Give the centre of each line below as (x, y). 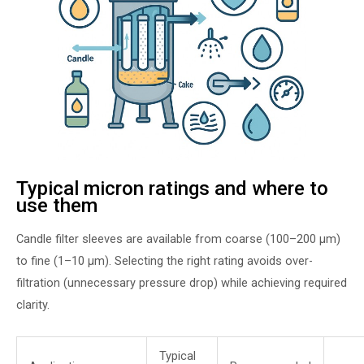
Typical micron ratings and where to (172, 189)
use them (57, 206)
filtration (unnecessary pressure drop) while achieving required (182, 282)
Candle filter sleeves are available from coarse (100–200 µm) (178, 238)
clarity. (33, 304)
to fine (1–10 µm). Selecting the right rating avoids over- (165, 260)
